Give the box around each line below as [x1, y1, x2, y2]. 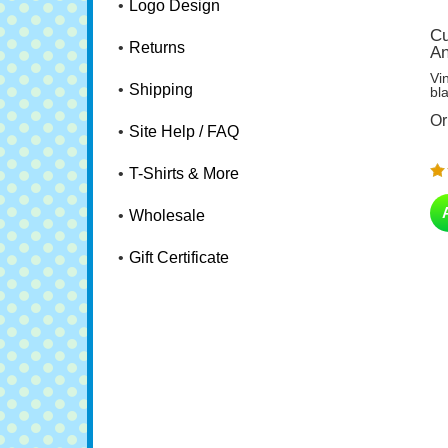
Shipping [129, 81, 193, 98]
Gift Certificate [129, 249, 229, 266]
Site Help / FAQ [129, 123, 239, 140]
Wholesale [129, 207, 205, 224]
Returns [129, 39, 185, 56]
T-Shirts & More [129, 165, 239, 182]
